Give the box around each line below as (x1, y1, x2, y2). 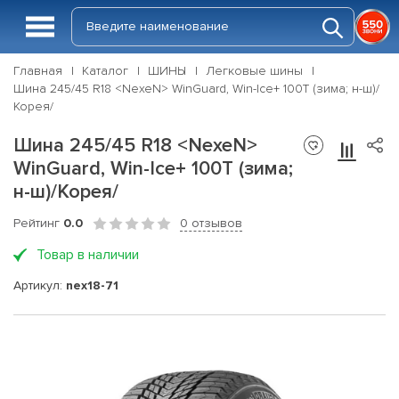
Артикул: (13, 277, 66, 293)
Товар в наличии (37, 246, 139, 264)
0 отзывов (180, 216, 242, 231)
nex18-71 (66, 277, 118, 293)
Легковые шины (206, 63, 303, 78)
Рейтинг (13, 216, 63, 231)
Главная (13, 63, 62, 78)
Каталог (82, 63, 128, 78)
